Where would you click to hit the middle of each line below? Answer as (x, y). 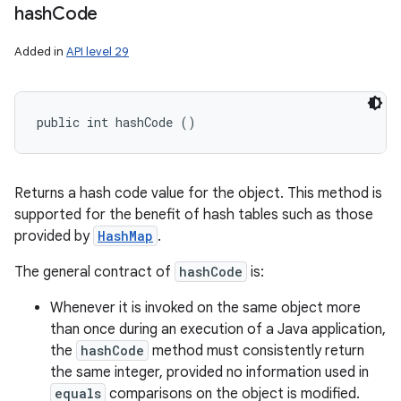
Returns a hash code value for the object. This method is (198, 193)
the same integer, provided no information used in (209, 372)
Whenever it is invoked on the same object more (205, 308)
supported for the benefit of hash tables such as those (194, 215)
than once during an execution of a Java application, (218, 329)
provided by (54, 236)
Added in (40, 51)
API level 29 (98, 51)
